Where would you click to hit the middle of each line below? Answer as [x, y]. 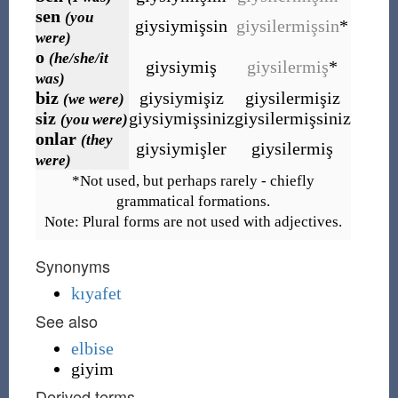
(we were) [93, 99]
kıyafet [96, 293]
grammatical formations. [193, 201]
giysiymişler [182, 148]
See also [66, 321]
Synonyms [72, 266]
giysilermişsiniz [292, 118]
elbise [92, 348]
